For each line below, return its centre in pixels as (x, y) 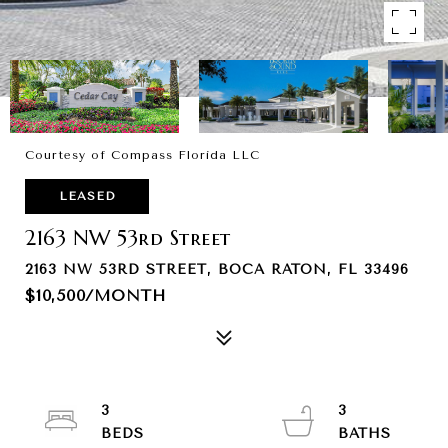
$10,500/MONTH (95, 295)
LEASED (87, 196)
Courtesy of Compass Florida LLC (142, 155)
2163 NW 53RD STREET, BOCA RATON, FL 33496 (217, 269)
